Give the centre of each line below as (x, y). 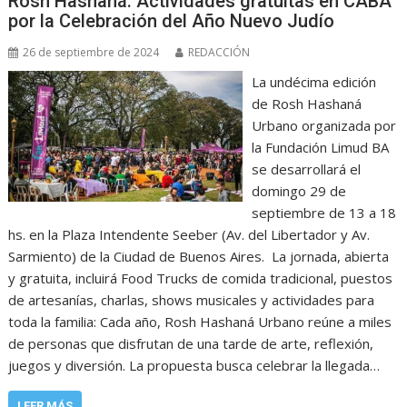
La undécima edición (313, 81)
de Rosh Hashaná (306, 103)
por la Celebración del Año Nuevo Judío (172, 20)
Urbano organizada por (323, 125)
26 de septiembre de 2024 (91, 52)
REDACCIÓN (219, 52)
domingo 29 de (298, 190)
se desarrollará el (306, 169)
